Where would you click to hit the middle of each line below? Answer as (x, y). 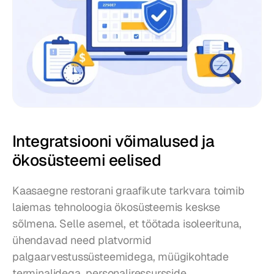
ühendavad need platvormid (82, 240)
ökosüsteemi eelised (87, 161)
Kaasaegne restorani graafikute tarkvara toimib (128, 191)
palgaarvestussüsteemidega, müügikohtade (120, 257)
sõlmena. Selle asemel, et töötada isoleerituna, (127, 224)
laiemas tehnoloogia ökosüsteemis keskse (116, 207)
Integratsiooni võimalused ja (113, 142)
